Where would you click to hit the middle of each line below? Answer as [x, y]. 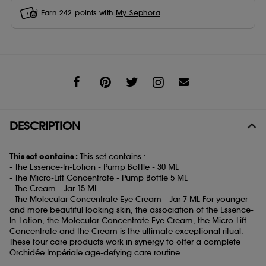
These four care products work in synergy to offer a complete [125, 242]
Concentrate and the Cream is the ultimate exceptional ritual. [126, 232]
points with [94, 12]
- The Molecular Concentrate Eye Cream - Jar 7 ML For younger [129, 199]
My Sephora [138, 12]
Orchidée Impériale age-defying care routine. [96, 253]
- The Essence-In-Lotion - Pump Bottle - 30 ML [94, 167]
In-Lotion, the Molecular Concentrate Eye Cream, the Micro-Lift [128, 221]
